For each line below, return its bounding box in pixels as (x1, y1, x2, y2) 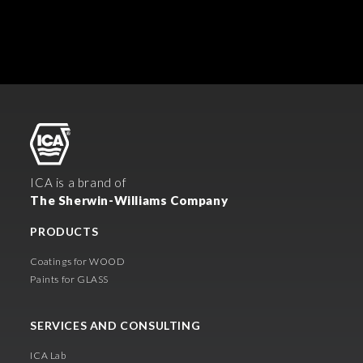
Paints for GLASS (30, 272, 109, 285)
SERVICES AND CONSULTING (30, 318, 203, 332)
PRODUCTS (30, 224, 101, 238)
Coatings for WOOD (30, 254, 126, 267)
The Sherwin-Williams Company (30, 192, 228, 207)
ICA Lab (30, 348, 66, 361)
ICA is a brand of (30, 174, 127, 190)
